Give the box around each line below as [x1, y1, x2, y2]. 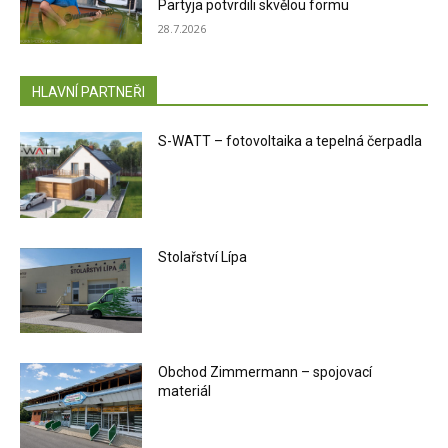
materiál [158, 383, 212, 400]
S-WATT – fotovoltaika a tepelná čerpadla [158, 133, 423, 150]
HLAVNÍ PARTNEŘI [32, 84, 145, 101]
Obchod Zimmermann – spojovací [158, 364, 373, 381]
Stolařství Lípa [158, 248, 248, 265]
